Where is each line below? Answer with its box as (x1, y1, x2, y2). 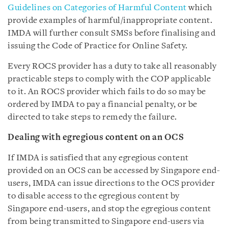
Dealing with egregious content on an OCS (8, 133, 184, 142)
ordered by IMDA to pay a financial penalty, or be (8, 100, 197, 109)
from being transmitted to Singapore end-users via (8, 217, 205, 226)
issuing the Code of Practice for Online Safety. (8, 42, 188, 50)
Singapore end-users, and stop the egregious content (8, 205, 211, 213)
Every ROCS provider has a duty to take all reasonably (8, 62, 217, 71)
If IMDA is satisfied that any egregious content (8, 154, 189, 162)
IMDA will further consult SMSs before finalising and (8, 29, 215, 38)
